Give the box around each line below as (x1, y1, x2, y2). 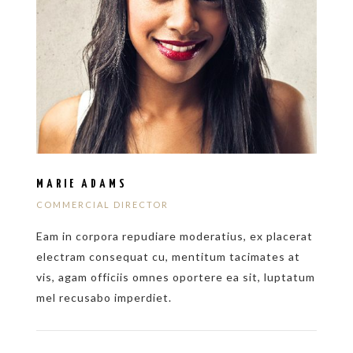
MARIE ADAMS (35, 177, 128, 190)
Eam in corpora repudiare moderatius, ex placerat (35, 229, 313, 243)
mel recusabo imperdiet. (35, 291, 172, 305)
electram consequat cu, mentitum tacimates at (35, 250, 300, 264)
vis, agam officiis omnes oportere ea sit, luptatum (35, 270, 315, 284)
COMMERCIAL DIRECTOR (35, 199, 169, 210)
